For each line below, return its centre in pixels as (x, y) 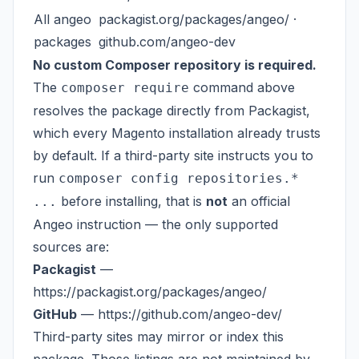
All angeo (63, 19)
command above (242, 87)
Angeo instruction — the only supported (155, 224)
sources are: (71, 247)
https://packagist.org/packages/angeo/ (150, 292)
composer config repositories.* (179, 178)
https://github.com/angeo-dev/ (190, 314)
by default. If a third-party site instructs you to (173, 155)
